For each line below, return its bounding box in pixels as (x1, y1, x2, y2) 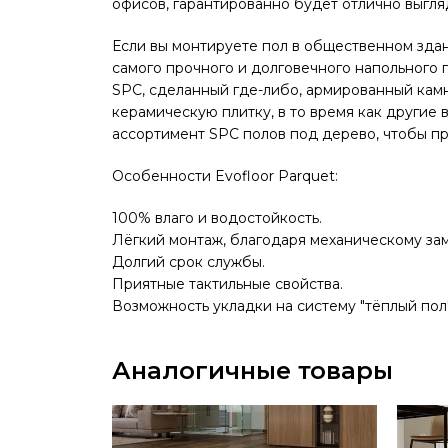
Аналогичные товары (112, 355, 393, 385)
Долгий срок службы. (112, 252, 265, 271)
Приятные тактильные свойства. (112, 274, 343, 293)
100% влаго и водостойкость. (112, 208, 322, 227)
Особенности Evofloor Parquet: (112, 166, 338, 185)
